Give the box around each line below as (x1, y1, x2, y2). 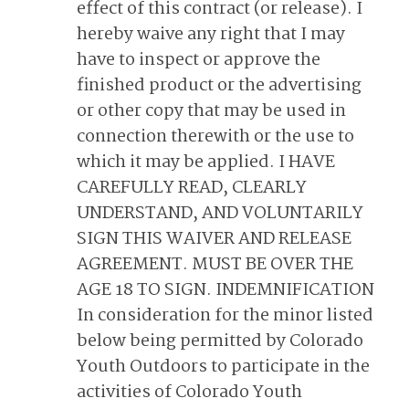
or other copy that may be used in (77, 98, 346, 125)
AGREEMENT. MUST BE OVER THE (77, 251, 353, 278)
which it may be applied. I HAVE (77, 149, 335, 176)
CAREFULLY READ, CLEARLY (77, 174, 307, 202)
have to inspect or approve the (77, 47, 320, 74)
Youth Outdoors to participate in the (77, 353, 370, 381)
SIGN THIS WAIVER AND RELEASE (77, 225, 351, 253)
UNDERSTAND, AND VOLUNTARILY (77, 200, 363, 227)
